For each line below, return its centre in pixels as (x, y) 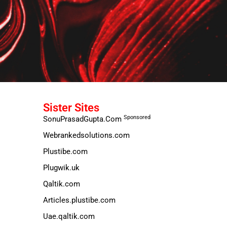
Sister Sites (71, 108)
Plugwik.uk (61, 168)
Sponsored (137, 117)
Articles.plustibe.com (79, 200)
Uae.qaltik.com (69, 217)
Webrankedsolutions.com (86, 136)
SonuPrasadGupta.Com (83, 119)
